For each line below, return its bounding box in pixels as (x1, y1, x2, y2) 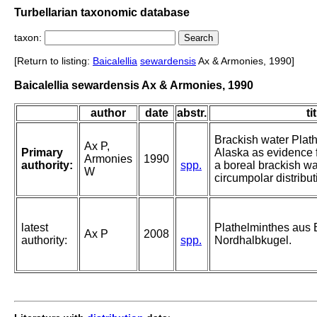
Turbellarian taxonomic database (14, 6, 190, 18)
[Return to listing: (14, 55, 93, 67)
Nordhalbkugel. (214, 234, 292, 247)
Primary (21, 146, 63, 159)
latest (21, 221, 48, 234)
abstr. (177, 107, 207, 120)
